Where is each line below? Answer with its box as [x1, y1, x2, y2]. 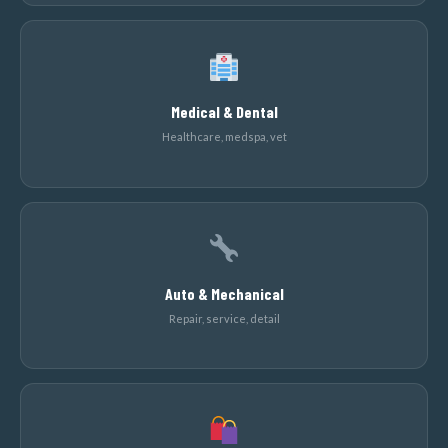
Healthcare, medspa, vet [161, 130, 287, 144]
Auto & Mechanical [164, 283, 284, 303]
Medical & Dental [170, 102, 278, 122]
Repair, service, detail [168, 311, 280, 325]
